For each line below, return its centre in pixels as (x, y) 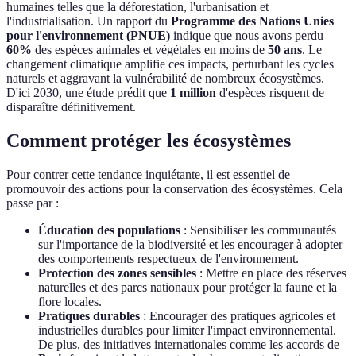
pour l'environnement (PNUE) (88, 36)
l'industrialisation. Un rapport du (89, 21)
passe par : (33, 203)
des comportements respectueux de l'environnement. (168, 258)
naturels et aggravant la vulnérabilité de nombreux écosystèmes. (165, 79)
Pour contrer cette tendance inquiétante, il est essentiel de (148, 174)
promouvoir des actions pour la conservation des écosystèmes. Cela (174, 188)
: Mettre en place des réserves (271, 273)
